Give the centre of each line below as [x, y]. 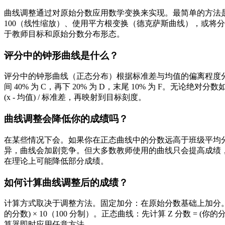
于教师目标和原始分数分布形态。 [64, 34]
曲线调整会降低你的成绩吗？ [66, 119]
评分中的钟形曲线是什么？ [61, 55]
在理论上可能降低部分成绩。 [56, 161]
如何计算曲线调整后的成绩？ [66, 182]
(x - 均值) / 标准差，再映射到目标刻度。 [75, 97]
